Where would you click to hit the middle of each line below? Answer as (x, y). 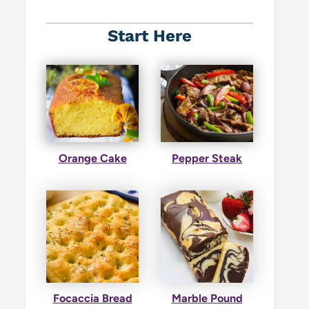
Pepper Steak (207, 158)
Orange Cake (92, 158)
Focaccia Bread (92, 298)
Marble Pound (207, 298)
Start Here (150, 36)
